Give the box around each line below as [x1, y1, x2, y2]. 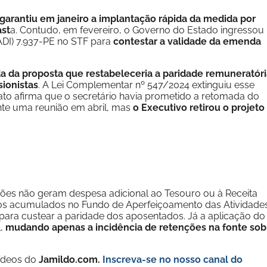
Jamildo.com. [39, 254, 103, 265]
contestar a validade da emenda [111, 36, 261, 47]
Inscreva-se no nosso [103, 254, 203, 265]
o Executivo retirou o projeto [133, 102, 265, 113]
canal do [203, 254, 243, 265]
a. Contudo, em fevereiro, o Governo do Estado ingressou [10, 24, 264, 36]
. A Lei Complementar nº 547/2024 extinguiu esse [38, 79, 254, 91]
